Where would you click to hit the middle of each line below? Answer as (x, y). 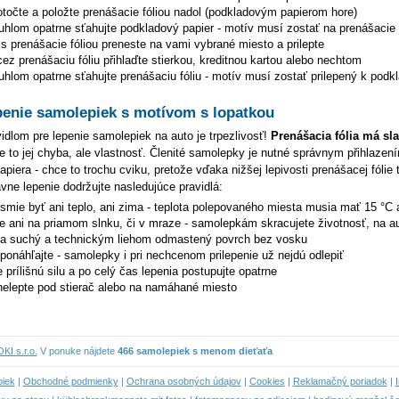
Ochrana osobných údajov (183, 381)
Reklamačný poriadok (340, 381)
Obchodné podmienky (70, 381)
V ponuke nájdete (77, 351)
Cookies (267, 381)
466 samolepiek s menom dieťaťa (195, 351)
